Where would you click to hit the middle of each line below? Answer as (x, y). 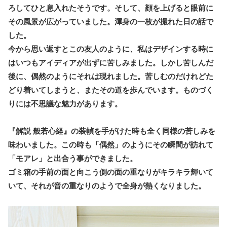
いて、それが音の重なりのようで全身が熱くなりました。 (107, 185)
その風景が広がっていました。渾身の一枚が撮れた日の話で (111, 21)
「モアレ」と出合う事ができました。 (73, 158)
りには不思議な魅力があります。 (65, 103)
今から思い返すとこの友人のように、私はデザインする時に (111, 49)
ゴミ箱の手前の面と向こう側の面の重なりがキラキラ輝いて (111, 172)
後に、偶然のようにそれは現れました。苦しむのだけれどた (111, 76)
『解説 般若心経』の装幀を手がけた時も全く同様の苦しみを (112, 131)
